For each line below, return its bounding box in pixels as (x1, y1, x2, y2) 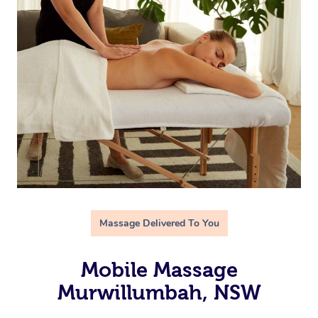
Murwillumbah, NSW (57, 280, 261, 304)
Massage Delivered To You (99, 216, 219, 230)
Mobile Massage (80, 258, 238, 281)
